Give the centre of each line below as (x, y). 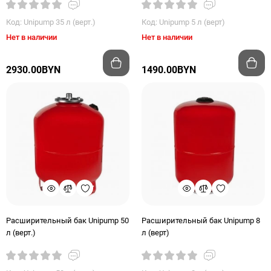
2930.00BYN (33, 70)
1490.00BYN (169, 70)
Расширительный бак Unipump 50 (67, 220)
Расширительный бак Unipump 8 (201, 220)
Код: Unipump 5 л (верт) (183, 22)
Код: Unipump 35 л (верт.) (51, 22)
